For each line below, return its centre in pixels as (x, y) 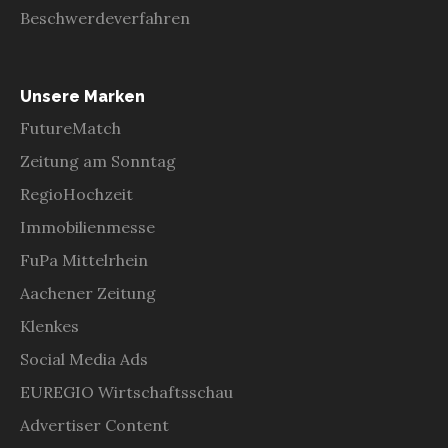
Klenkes (49, 325)
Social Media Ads (84, 358)
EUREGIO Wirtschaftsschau (126, 391)
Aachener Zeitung (88, 292)
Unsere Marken (82, 97)
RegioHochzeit (76, 193)
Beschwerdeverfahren (105, 18)
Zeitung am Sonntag (98, 160)
